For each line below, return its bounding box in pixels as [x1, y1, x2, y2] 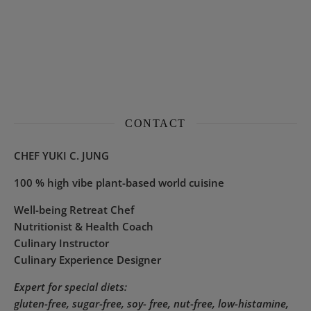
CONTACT [125, 117, 186, 129]
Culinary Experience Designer [14, 252, 161, 267]
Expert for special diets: [14, 279, 127, 294]
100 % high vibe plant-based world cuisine [14, 175, 224, 190]
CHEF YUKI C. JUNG [14, 148, 109, 162]
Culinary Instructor [14, 235, 109, 250]
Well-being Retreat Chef [14, 202, 134, 217]
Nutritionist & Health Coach [14, 219, 153, 233]
